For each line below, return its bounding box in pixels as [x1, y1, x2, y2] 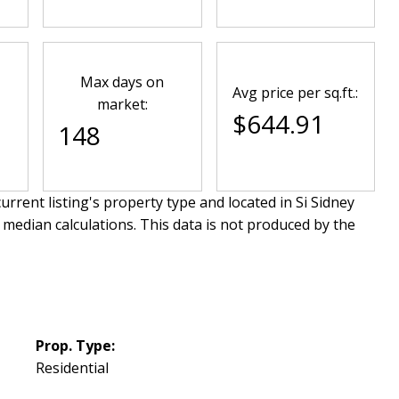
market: [96, 94, 148, 114]
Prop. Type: [36, 335, 116, 355]
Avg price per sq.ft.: [232, 83, 359, 103]
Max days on [80, 71, 165, 92]
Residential [36, 357, 110, 378]
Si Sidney [295, 191, 354, 212]
